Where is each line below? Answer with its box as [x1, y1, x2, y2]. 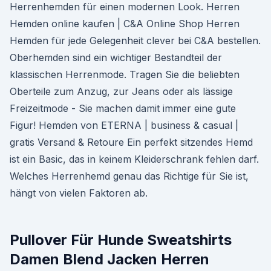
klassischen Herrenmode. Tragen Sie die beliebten [10, 68, 240, 80]
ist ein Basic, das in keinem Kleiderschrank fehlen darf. [10, 153, 259, 165]
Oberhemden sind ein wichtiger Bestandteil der [10, 51, 222, 64]
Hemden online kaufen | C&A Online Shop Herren [10, 18, 240, 30]
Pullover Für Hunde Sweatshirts [10, 231, 232, 249]
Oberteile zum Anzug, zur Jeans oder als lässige [10, 85, 233, 97]
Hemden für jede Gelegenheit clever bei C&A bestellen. [10, 34, 261, 47]
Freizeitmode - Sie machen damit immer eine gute [10, 102, 236, 114]
